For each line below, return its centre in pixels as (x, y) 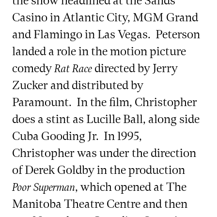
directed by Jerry (135, 69)
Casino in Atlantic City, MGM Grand (105, 18)
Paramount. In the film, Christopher (105, 102)
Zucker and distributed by (78, 85)
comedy (33, 69)
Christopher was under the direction (104, 153)
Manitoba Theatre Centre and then (100, 204)
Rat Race (73, 69)
